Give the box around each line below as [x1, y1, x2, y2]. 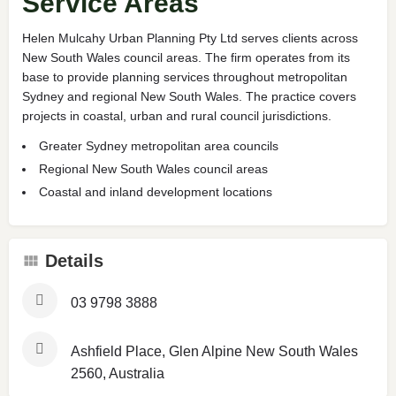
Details [45, 250, 103, 270]
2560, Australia [71, 365, 164, 381]
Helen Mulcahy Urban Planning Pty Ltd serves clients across [22, 30, 358, 45]
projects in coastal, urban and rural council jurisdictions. [22, 108, 331, 123]
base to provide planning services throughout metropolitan [22, 69, 347, 84]
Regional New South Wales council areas [39, 161, 268, 176]
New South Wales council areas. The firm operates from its [22, 49, 350, 65]
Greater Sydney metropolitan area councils [39, 138, 278, 153]
